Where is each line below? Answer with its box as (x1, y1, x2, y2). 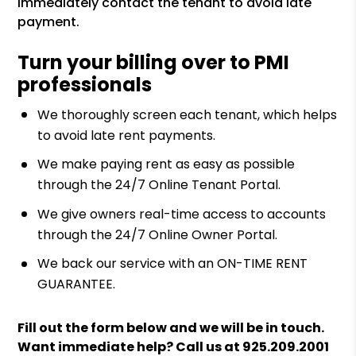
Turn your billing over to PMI (17, 49, 290, 75)
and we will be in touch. (167, 319, 325, 338)
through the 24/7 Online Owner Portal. (37, 225, 278, 244)
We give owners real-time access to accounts (37, 204, 327, 223)
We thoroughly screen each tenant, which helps (37, 105, 338, 124)
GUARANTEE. (37, 275, 116, 294)
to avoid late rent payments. (37, 126, 216, 145)
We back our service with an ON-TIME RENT (37, 254, 308, 273)
